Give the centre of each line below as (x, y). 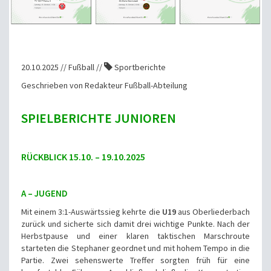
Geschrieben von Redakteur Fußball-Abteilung (104, 86)
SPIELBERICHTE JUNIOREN (99, 118)
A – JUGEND (44, 194)
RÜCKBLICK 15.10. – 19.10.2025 (83, 157)
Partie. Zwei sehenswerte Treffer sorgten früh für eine (135, 260)
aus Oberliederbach (213, 212)
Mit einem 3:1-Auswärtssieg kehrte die (92, 212)
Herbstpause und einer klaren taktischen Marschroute (135, 236)
